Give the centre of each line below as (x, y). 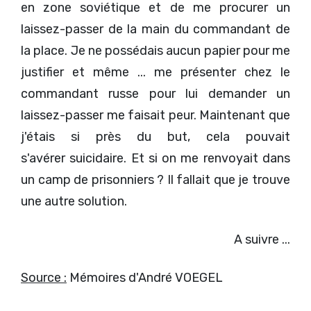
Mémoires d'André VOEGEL (145, 277)
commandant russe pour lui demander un (155, 93)
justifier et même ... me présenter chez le (155, 72)
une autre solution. (74, 201)
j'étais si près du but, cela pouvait (155, 136)
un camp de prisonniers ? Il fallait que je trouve (155, 179)
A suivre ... (262, 239)
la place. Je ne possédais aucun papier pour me (155, 50)
